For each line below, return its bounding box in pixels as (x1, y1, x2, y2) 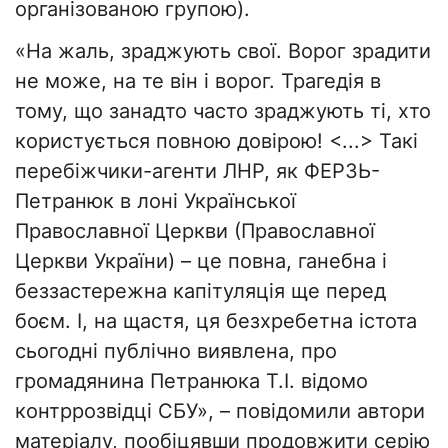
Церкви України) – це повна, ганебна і (15, 248, 387, 273)
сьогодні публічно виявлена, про (15, 338, 337, 363)
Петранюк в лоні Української (15, 188, 296, 213)
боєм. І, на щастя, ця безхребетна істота (15, 308, 417, 333)
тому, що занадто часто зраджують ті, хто (15, 98, 431, 123)
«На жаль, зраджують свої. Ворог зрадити (15, 38, 431, 63)
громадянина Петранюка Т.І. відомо (15, 368, 368, 393)
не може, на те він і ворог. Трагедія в (15, 68, 381, 93)
